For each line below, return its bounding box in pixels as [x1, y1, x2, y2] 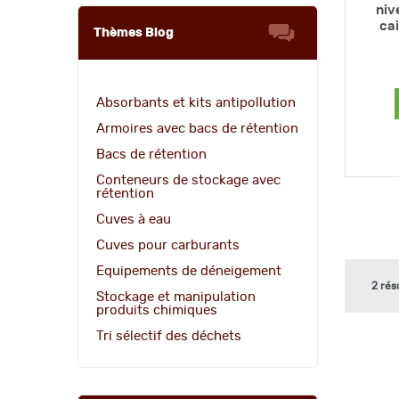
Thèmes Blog [94, 26, 174, 39]
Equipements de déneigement [96, 264, 281, 278]
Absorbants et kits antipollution [96, 95, 296, 110]
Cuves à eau [96, 212, 171, 226]
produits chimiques [96, 303, 217, 317]
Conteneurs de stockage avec [96, 173, 281, 187]
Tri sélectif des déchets [96, 329, 241, 343]
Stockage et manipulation [96, 289, 256, 304]
